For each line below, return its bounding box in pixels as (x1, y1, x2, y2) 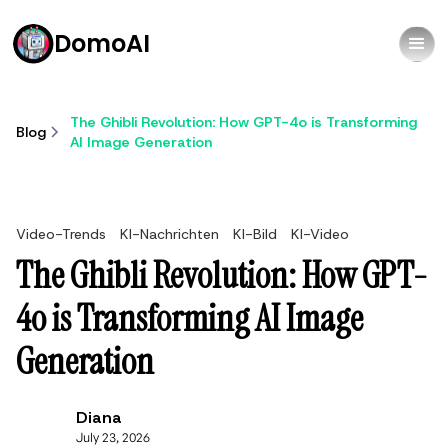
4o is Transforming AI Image (16, 295, 363, 342)
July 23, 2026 (76, 428, 150, 445)
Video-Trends (16, 225, 106, 243)
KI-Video (291, 225, 349, 243)
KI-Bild (233, 225, 277, 243)
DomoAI (53, 27, 150, 60)
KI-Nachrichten (120, 225, 219, 243)
